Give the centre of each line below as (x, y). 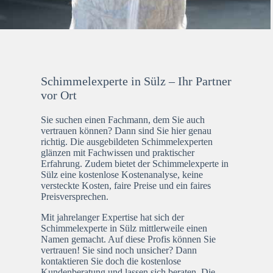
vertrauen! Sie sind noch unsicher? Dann (119, 250)
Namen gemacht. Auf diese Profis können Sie (129, 239)
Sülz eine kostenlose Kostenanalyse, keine (122, 174)
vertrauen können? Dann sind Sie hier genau (126, 130)
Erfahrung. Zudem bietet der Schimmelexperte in (135, 163)
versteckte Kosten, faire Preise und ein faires (126, 185)
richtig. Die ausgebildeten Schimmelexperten (127, 141)
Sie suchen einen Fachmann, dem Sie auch (123, 119)
